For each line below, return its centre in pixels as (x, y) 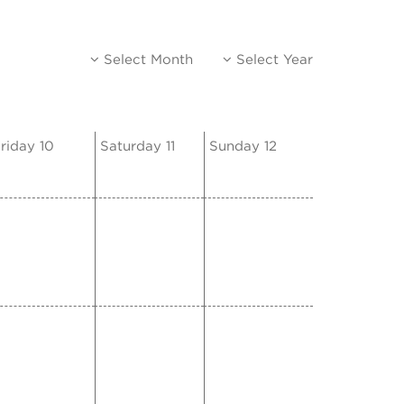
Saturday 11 (138, 147)
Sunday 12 (243, 147)
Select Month (146, 60)
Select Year (272, 60)
